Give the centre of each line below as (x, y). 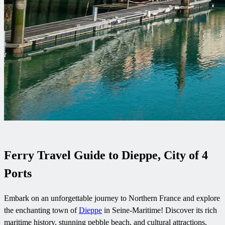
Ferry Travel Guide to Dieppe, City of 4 (106, 155)
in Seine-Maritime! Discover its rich (159, 210)
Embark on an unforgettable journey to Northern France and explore (112, 198)
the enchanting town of (41, 210)
